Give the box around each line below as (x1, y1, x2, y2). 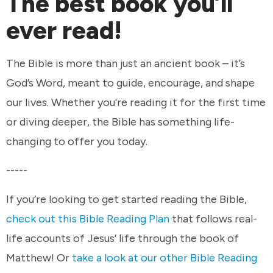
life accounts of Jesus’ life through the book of (6, 231, 239, 245)
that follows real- (169, 211, 257, 225)
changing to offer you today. (6, 134, 150, 148)
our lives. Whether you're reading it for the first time (6, 95, 266, 109)
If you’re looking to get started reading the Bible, (6, 192, 247, 206)
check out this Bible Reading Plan (6, 211, 169, 225)
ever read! (6, 16, 127, 46)
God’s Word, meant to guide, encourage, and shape (6, 76, 255, 90)
